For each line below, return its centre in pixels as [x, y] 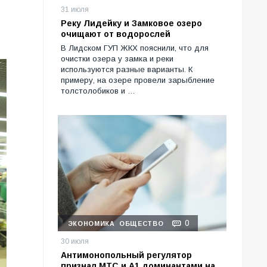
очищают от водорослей [116, 34]
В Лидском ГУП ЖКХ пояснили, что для [135, 48]
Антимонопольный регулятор [126, 255]
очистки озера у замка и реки [117, 59]
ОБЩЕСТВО [142, 224]
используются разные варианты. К [127, 70]
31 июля [75, 10]
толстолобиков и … [98, 91]
